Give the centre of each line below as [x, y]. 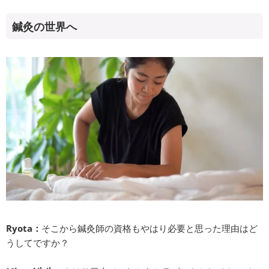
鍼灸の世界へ [44, 26]
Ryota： [24, 228]
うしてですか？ [38, 243]
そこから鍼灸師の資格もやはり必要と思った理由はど [150, 228]
